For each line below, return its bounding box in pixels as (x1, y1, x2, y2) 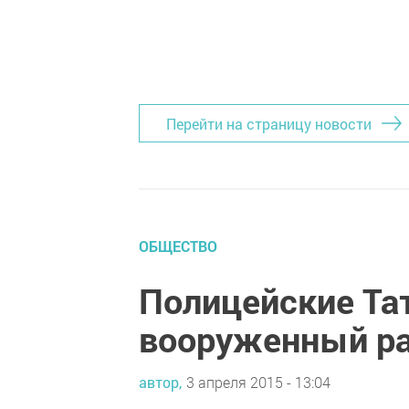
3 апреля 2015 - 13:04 (186, 372, 330, 392)
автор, (139, 372, 182, 392)
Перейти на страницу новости (166, 113, 372, 133)
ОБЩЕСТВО (139, 236, 217, 256)
